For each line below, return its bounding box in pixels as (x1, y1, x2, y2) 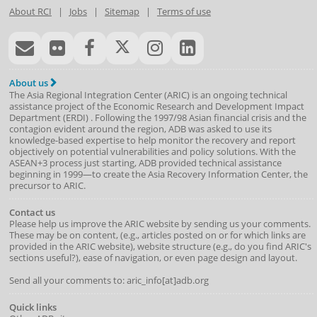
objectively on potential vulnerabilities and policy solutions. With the (8, 144, 296, 158)
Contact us (8, 205, 55, 219)
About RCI (8, 4, 52, 18)
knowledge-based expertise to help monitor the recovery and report (8, 133, 296, 146)
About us (8, 76, 50, 89)
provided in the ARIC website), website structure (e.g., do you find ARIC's (8, 239, 311, 253)
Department (8, 110, 61, 124)
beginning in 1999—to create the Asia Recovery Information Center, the (8, 167, 308, 180)
